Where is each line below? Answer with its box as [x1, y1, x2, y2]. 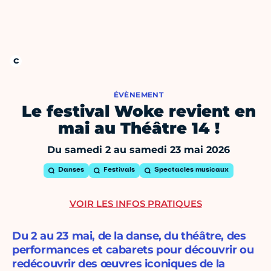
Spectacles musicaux [154, 167, 229, 174]
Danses [58, 167, 84, 174]
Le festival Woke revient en [21, 102, 256, 122]
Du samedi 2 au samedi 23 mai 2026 [47, 144, 230, 156]
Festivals [103, 167, 135, 174]
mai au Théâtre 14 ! [57, 119, 220, 139]
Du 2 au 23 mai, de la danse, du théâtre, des [12, 229, 246, 243]
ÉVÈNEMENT [113, 90, 164, 100]
